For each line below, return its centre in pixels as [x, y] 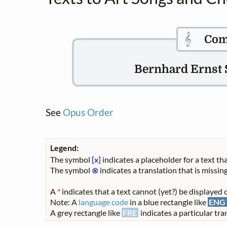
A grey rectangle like [86, 212]
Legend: [64, 147]
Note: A [64, 202]
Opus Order [88, 112]
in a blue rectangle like [168, 202]
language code [103, 202]
